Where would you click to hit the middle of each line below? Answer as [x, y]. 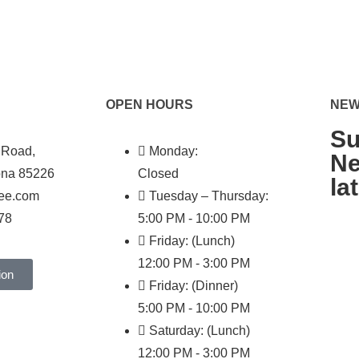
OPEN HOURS [149, 104]
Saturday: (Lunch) [200, 330]
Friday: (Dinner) [194, 285]
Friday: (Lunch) [192, 240]
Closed [158, 173]
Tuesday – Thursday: [209, 196]
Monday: [173, 151]
